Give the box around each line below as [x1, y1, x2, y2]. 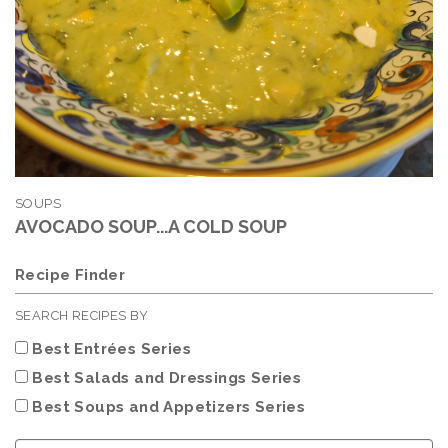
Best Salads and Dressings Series [32, 369, 302, 388]
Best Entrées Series [32, 340, 192, 359]
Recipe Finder [15, 266, 126, 285]
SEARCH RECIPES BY [15, 308, 149, 324]
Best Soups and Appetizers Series [32, 398, 306, 417]
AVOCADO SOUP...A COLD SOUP [15, 216, 287, 238]
